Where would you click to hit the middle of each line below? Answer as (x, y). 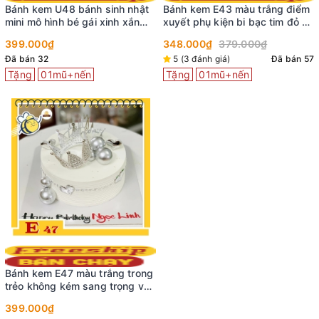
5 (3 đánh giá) (202, 58)
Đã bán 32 (27, 58)
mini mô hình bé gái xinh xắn (72, 21)
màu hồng (29, 34)
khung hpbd (192, 34)
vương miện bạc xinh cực (66, 298)
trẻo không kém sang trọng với (79, 286)
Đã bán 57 (292, 58)
